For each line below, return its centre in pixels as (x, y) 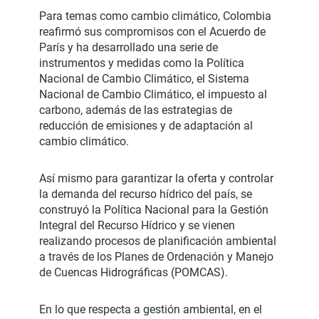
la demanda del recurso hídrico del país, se (146, 194)
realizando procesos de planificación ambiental (158, 241)
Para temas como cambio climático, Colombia (155, 16)
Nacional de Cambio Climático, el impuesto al (153, 95)
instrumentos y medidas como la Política (142, 63)
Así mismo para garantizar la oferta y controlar (156, 179)
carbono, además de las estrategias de (136, 110)
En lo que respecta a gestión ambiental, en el (151, 310)
